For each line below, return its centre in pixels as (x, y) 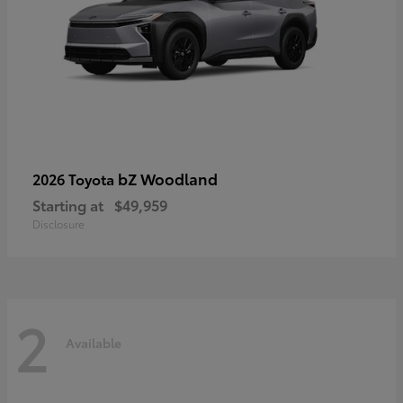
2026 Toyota (75, 179)
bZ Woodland (168, 179)
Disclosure (58, 224)
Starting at (68, 205)
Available (94, 342)
